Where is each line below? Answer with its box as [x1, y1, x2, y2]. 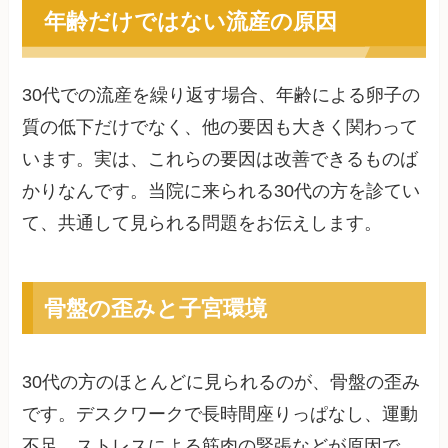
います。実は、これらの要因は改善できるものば [22, 149, 419, 170]
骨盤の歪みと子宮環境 [43, 292, 267, 324]
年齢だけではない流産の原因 [43, 5, 337, 37]
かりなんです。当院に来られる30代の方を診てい [22, 181, 421, 202]
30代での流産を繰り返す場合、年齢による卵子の [22, 85, 421, 106]
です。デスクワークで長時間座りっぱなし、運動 [22, 404, 419, 425]
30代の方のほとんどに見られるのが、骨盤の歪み [22, 372, 421, 393]
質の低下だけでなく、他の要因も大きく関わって [22, 117, 419, 138]
